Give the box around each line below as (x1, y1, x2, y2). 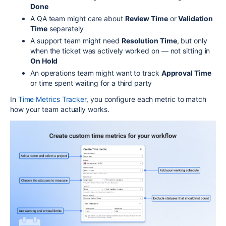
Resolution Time (121, 36, 177, 45)
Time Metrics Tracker (18, 94, 87, 103)
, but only (177, 36, 207, 45)
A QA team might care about (30, 14, 125, 23)
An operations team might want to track (30, 68, 161, 77)
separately (47, 24, 84, 33)
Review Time (125, 14, 168, 23)
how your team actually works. (10, 104, 109, 114)
